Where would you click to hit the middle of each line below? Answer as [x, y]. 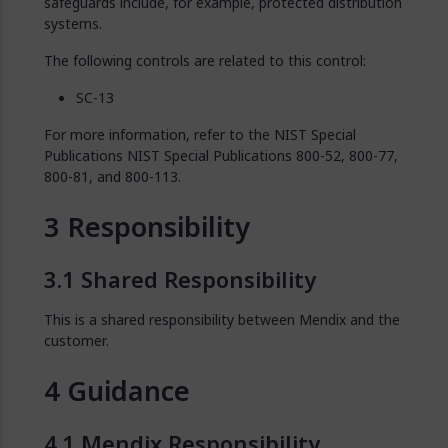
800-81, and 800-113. [112, 176]
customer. [76, 340]
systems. [73, 23]
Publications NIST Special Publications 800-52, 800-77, [221, 155]
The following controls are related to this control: [205, 60]
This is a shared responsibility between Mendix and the [222, 319]
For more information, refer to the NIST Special [200, 134]
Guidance [128, 391]
